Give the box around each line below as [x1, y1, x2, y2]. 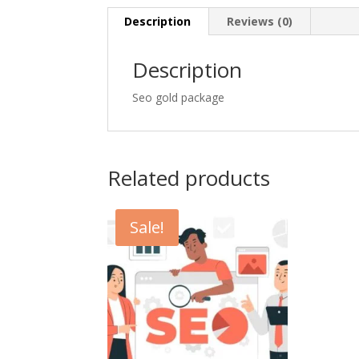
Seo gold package [132, 90, 225, 106]
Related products [107, 163, 271, 193]
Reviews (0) [227, 14, 293, 30]
